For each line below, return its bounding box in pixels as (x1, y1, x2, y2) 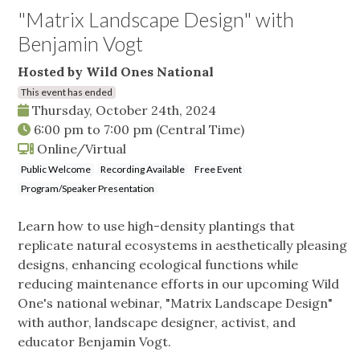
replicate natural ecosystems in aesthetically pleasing (18, 237, 347, 254)
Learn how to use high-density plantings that (18, 218, 295, 235)
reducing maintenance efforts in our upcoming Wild (18, 276, 339, 292)
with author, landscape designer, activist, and (18, 314, 296, 331)
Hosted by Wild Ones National (18, 63, 214, 80)
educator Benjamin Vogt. (18, 333, 171, 350)
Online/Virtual (34, 141, 126, 157)
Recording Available (100, 163, 185, 176)
